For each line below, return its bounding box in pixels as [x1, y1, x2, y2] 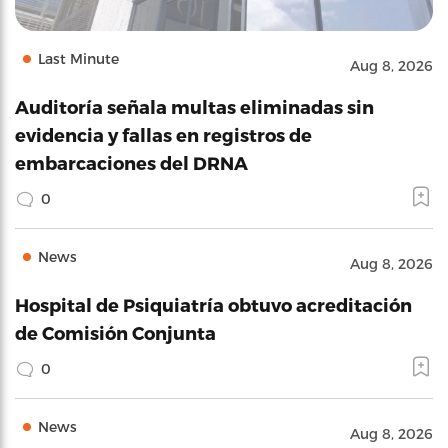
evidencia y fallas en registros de [15, 124, 312, 145]
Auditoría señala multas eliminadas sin [15, 96, 374, 117]
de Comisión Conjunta [15, 322, 216, 343]
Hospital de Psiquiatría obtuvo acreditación [15, 294, 412, 315]
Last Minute [38, 50, 119, 67]
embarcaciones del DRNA [15, 152, 248, 173]
